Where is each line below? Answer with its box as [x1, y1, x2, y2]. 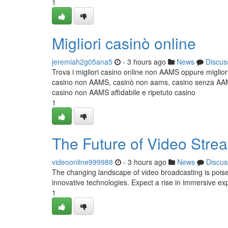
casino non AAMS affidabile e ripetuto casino [52, 87, 195, 97]
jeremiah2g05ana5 [52, 56, 112, 67]
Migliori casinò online [52, 32, 196, 54]
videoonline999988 [52, 157, 113, 167]
